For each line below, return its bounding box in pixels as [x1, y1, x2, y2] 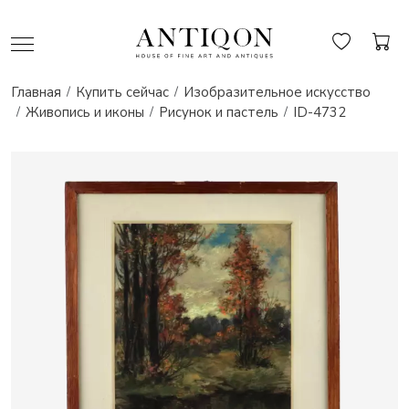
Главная [11, 83, 61, 101]
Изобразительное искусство [184, 83, 371, 101]
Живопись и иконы [26, 103, 144, 121]
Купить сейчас [76, 83, 169, 101]
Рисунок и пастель [159, 103, 278, 121]
